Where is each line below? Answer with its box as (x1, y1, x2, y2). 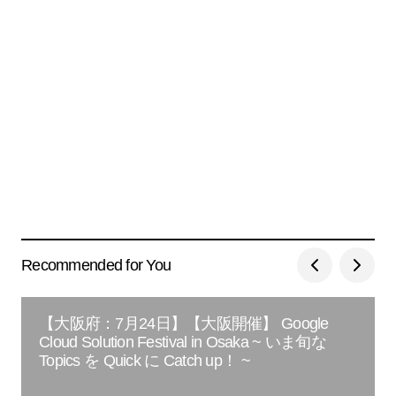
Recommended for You (21, 255, 171, 274)
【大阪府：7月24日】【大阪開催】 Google (39, 315, 329, 332)
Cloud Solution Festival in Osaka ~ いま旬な (39, 333, 326, 351)
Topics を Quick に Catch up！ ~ (39, 352, 250, 369)
